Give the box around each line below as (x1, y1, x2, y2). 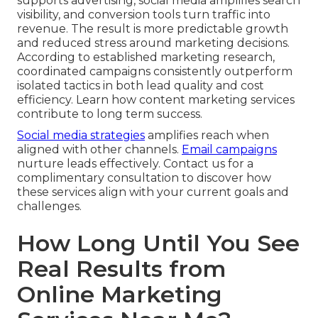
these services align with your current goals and (17, 185, 289, 199)
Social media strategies (17, 128, 145, 143)
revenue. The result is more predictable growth (17, 22, 288, 36)
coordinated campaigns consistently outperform (17, 65, 292, 79)
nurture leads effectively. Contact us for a (17, 157, 253, 171)
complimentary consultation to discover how (17, 171, 271, 185)
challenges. (17, 199, 82, 214)
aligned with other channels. (17, 143, 182, 157)
